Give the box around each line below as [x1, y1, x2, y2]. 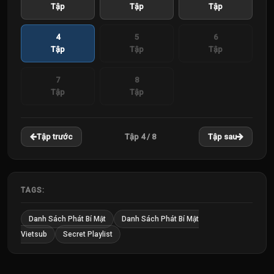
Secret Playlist [63, 230, 113, 239]
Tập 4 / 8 [125, 131, 156, 141]
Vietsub [21, 230, 47, 239]
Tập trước [37, 132, 73, 141]
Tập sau [208, 132, 237, 141]
